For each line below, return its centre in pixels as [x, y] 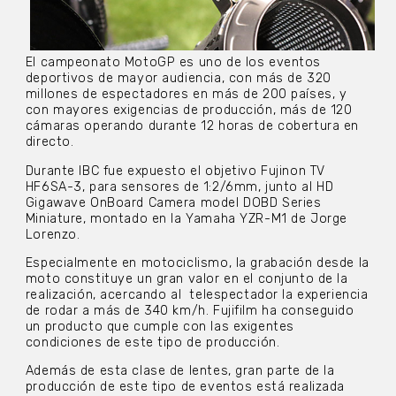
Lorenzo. [53, 234]
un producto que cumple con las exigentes [160, 327]
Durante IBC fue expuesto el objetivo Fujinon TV [175, 171]
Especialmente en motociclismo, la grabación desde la [197, 263]
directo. [49, 142]
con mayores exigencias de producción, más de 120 [189, 110]
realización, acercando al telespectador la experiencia [197, 295]
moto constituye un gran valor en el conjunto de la [187, 279]
